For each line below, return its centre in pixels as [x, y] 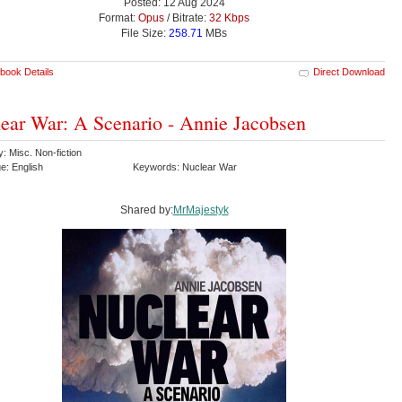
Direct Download [349, 71]
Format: [118, 17]
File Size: [145, 33]
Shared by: [146, 210]
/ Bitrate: [187, 17]
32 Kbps [229, 17]
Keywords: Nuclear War [186, 166]
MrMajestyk [201, 210]
